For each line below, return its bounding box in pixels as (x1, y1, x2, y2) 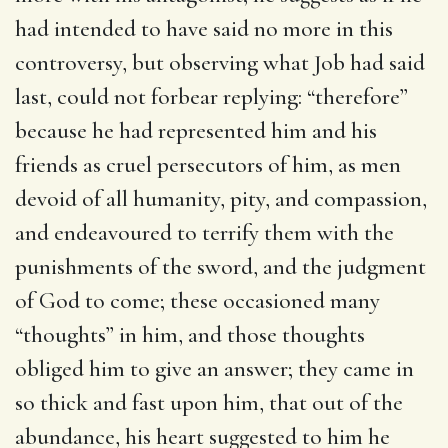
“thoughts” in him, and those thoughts (15, 320, 365, 349)
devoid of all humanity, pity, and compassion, (15, 184, 427, 213)
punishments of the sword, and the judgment (15, 252, 426, 281)
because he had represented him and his (15, 116, 377, 145)
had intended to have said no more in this (15, 14, 393, 43)
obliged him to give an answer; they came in (15, 354, 414, 383)
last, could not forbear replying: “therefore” (15, 82, 408, 111)
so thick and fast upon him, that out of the (15, 388, 403, 417)
